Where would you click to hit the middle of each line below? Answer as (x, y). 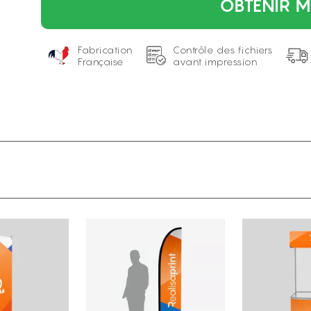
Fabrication (105, 50)
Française (101, 61)
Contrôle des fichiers (223, 50)
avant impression (215, 61)
